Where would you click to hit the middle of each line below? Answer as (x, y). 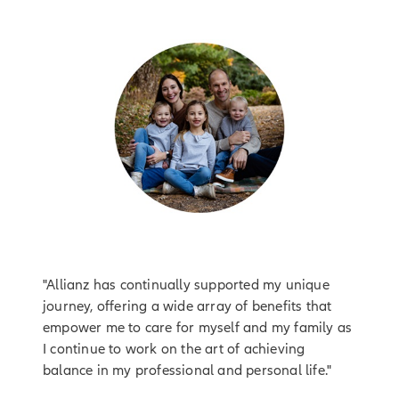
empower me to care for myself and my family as (198, 327)
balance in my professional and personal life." (187, 370)
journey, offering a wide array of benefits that (187, 306)
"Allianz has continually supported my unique (186, 285)
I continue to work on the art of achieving (174, 349)
